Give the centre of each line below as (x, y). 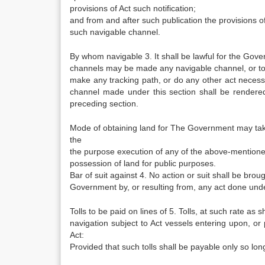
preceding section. (104, 104)
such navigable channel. (115, 32)
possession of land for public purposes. (143, 163)
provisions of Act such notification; (133, 8)
